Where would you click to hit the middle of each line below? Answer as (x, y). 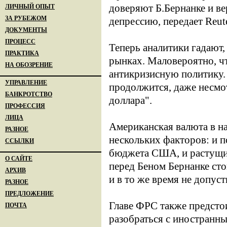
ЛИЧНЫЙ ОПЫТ (30, 7)
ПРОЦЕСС (20, 42)
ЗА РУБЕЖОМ (26, 18)
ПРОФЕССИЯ (25, 106)
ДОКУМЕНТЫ (26, 30)
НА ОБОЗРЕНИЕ (29, 65)
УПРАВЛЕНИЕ (26, 83)
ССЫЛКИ (20, 141)
